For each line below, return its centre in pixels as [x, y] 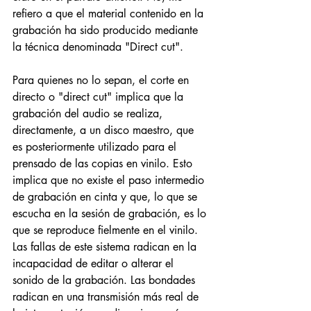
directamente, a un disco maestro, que [105, 131]
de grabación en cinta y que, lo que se [107, 197]
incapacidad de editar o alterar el [95, 264]
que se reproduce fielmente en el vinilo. [107, 230]
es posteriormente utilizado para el [96, 147]
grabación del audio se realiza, [89, 114]
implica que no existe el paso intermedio [110, 180]
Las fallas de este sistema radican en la [106, 247]
